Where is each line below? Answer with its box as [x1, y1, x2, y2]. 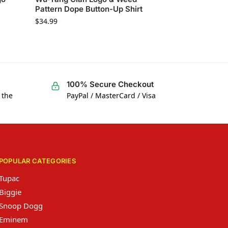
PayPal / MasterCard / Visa [66, 90, 156, 100]
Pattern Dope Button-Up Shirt [35, 4, 143, 14]
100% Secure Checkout [66, 79, 154, 89]
